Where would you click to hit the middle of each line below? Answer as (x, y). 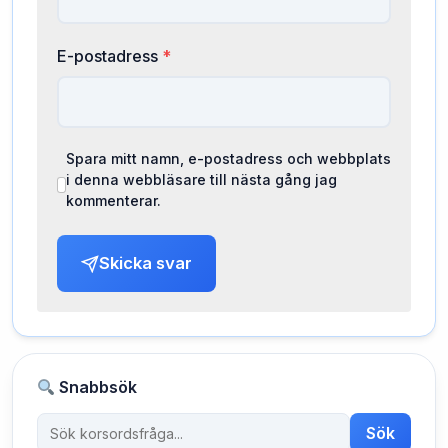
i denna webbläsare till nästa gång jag (201, 179)
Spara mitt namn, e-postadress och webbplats (228, 158)
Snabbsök (96, 387)
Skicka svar (145, 263)
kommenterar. (113, 200)
